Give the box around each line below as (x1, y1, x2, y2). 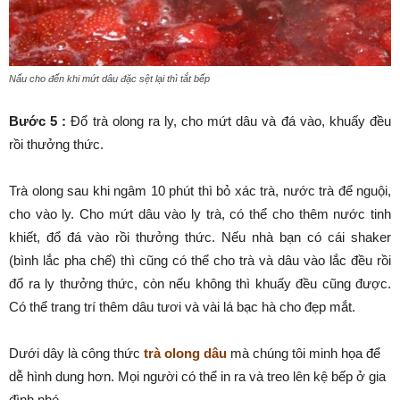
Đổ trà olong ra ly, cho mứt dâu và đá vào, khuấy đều (66, 113, 392, 129)
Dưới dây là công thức (9, 346, 144, 362)
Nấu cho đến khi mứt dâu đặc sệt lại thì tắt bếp (9, 73, 210, 85)
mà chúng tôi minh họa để (227, 346, 380, 362)
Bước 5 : (9, 113, 67, 129)
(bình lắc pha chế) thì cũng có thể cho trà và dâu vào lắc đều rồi (9, 253, 391, 269)
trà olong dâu (144, 346, 227, 362)
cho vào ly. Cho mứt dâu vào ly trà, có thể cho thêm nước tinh (9, 206, 391, 222)
